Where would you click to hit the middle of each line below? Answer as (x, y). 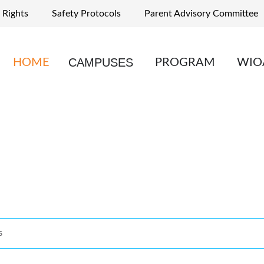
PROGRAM (185, 62)
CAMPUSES (101, 62)
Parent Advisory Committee (201, 14)
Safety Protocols (86, 14)
